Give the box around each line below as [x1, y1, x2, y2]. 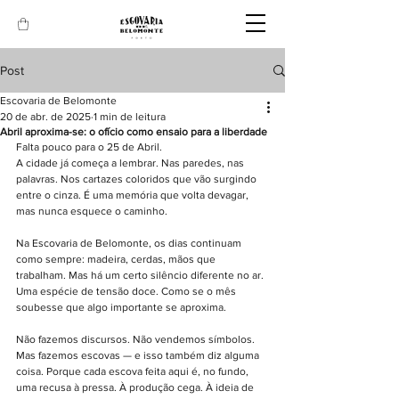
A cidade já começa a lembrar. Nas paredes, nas [16, 157, 247, 170]
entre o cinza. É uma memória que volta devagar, [16, 189, 251, 202]
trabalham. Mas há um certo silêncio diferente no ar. [16, 269, 266, 282]
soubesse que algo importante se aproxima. [16, 301, 226, 314]
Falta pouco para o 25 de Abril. [16, 141, 162, 154]
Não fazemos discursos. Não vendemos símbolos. [16, 333, 257, 346]
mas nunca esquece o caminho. [16, 205, 167, 218]
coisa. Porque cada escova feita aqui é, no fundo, [16, 365, 251, 379]
